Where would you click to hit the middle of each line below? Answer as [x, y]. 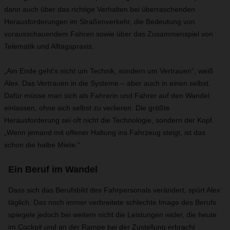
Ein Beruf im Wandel [53, 169]
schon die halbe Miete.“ [42, 145]
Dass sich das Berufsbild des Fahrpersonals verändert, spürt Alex [114, 190]
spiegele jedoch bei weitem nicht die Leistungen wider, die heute [112, 215]
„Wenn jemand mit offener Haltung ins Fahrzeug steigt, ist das [105, 132]
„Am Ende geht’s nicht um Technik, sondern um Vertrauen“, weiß [109, 71]
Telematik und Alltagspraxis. [49, 46]
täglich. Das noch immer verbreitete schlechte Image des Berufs [112, 202]
